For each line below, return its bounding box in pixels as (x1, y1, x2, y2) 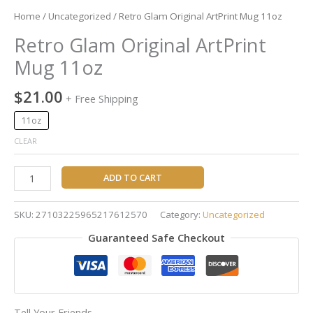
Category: (160, 208, 203, 221)
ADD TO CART (103, 171, 162, 184)
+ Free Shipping (66, 91, 138, 105)
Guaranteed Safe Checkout (88, 231, 225, 245)
